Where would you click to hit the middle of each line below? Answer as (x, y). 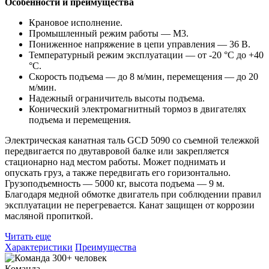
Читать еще (28, 237)
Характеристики (39, 247)
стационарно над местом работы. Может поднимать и (115, 162)
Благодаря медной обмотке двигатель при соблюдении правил (133, 195)
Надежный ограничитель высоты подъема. (117, 98)
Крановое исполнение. (76, 23)
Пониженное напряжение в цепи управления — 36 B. (140, 44)
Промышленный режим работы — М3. (109, 34)
